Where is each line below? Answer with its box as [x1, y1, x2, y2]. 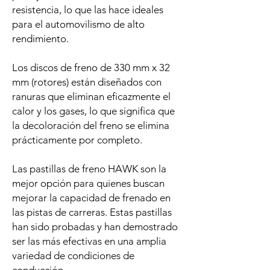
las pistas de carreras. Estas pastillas [12, 206, 172, 219]
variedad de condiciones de [12, 250, 134, 262]
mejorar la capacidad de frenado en [12, 192, 171, 204]
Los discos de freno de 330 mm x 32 [12, 61, 170, 74]
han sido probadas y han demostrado [12, 221, 178, 233]
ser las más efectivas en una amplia [12, 235, 166, 248]
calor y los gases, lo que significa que [12, 105, 175, 118]
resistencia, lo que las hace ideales [12, 4, 163, 16]
